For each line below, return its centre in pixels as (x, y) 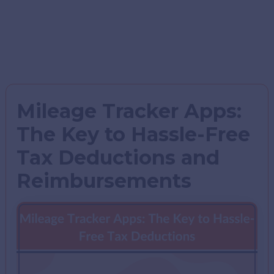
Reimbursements (104, 181)
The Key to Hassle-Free (134, 134)
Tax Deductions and (118, 157)
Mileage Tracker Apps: (129, 111)
